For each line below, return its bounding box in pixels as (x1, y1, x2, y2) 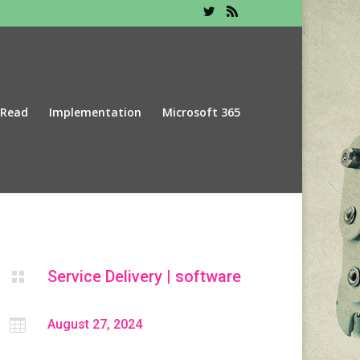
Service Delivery (47, 267, 162, 286)
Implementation (48, 104, 141, 120)
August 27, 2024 (47, 316, 142, 332)
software (174, 267, 241, 286)
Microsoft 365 (162, 104, 240, 120)
